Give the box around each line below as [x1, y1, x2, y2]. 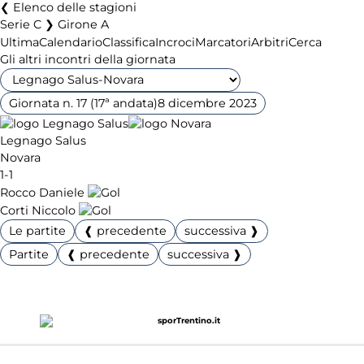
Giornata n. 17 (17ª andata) [9, 95, 158, 110]
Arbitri [251, 34, 288, 50]
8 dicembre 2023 [158, 95, 258, 110]
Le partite [9, 223, 67, 238]
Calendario [39, 34, 102, 50]
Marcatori [195, 34, 251, 50]
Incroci [155, 34, 195, 50]
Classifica [102, 34, 155, 50]
